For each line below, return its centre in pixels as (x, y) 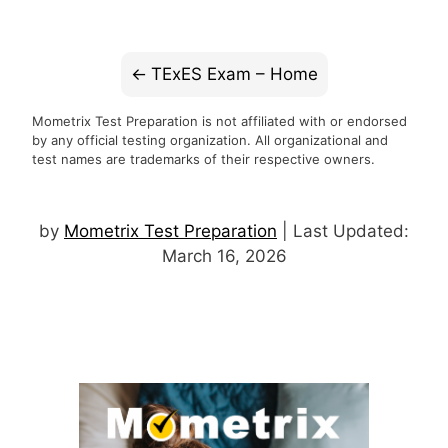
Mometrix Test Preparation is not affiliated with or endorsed (219, 120)
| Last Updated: (343, 231)
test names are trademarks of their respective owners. (203, 158)
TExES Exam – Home (234, 73)
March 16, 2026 (224, 256)
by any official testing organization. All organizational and (210, 139)
